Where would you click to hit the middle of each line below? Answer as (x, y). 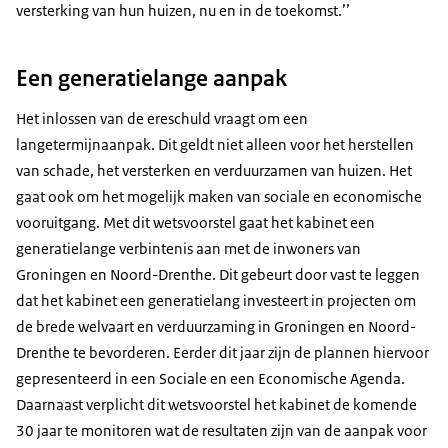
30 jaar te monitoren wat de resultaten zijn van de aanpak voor (221, 430)
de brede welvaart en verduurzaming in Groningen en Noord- (216, 326)
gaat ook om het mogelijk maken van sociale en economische (219, 196)
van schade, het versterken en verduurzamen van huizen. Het (214, 170)
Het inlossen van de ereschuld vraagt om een (162, 118)
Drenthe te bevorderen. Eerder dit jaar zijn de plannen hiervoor (222, 352)
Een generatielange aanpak (151, 77)
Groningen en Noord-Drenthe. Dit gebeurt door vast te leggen (218, 274)
